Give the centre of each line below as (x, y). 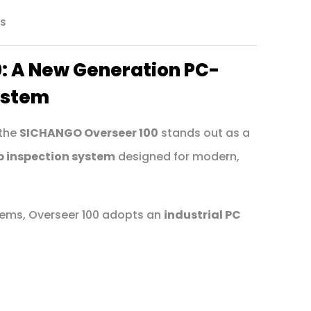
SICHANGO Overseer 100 (89, 133)
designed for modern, (177, 156)
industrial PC (202, 215)
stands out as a (204, 133)
